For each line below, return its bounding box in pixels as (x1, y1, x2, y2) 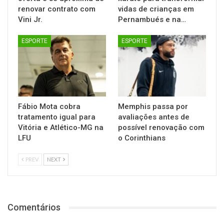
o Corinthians (118, 133, 165, 143)
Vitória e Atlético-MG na (18, 123, 103, 132)
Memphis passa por (118, 102, 188, 111)
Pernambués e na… (118, 14, 186, 24)
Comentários (7, 202, 60, 213)
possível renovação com (118, 123, 204, 132)
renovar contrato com (18, 4, 95, 13)
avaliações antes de (118, 112, 189, 122)
